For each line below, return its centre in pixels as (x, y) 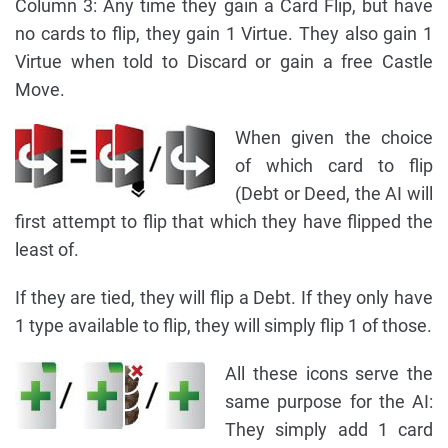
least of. (47, 250)
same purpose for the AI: (329, 402)
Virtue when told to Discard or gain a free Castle (224, 62)
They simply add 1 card (329, 430)
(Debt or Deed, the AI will (334, 194)
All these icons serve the (329, 374)
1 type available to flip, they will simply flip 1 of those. (223, 326)
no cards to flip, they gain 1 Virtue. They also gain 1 (224, 34)
